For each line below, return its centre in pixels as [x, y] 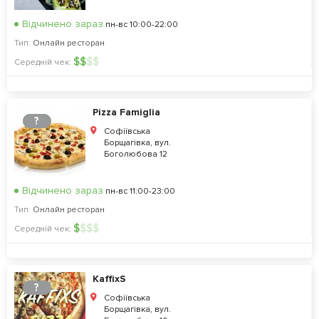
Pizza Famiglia [126, 112]
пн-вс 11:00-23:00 [139, 191]
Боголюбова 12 [136, 154]
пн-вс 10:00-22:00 [141, 25]
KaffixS [109, 279]
